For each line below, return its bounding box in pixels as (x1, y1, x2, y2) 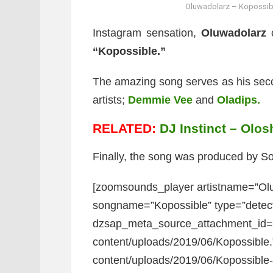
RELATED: (93, 121, 160, 135)
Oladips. (217, 94, 260, 106)
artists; (93, 94, 128, 106)
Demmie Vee (128, 94, 193, 106)
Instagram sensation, (93, 27, 201, 39)
